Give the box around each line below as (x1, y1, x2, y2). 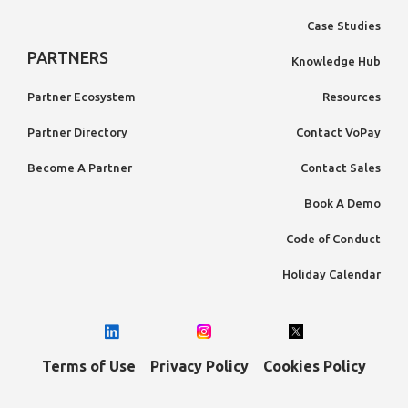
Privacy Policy (150, 357, 249, 374)
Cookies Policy (263, 357, 366, 374)
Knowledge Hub (291, 54, 381, 67)
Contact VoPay (296, 125, 381, 138)
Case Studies (307, 18, 381, 32)
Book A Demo (304, 196, 381, 209)
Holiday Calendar (282, 267, 381, 280)
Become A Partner (27, 160, 132, 174)
